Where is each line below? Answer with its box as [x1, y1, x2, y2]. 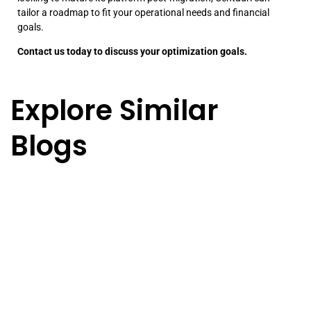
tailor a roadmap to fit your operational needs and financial [17, 6, 269, 18]
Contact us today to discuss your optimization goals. [17, 45, 247, 57]
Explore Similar [10, 91, 219, 131]
